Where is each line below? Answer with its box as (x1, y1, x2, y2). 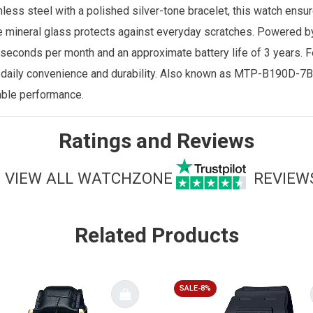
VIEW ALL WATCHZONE (5, 169, 173, 188)
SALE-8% (180, 283, 211, 293)
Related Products (74, 222, 239, 247)
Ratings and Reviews (59, 128, 254, 153)
